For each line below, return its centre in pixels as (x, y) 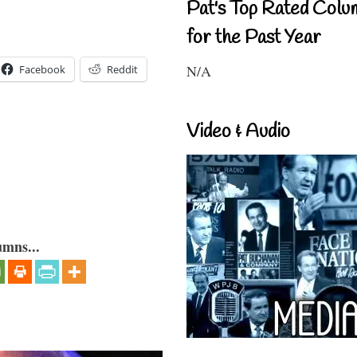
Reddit (122, 69)
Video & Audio (238, 132)
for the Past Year (254, 38)
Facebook (42, 69)
